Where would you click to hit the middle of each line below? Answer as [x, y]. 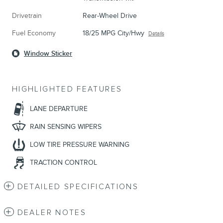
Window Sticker [48, 54]
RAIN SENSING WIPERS [66, 127]
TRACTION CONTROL [63, 163]
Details [156, 34]
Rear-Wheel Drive [110, 16]
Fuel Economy [34, 33]
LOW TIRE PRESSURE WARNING [80, 145]
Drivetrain [27, 16]
